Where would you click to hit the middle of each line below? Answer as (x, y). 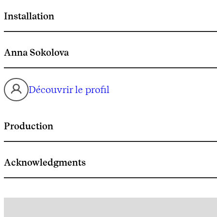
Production (29, 126)
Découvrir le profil (69, 89)
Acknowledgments (45, 162)
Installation (29, 16)
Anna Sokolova (36, 52)
